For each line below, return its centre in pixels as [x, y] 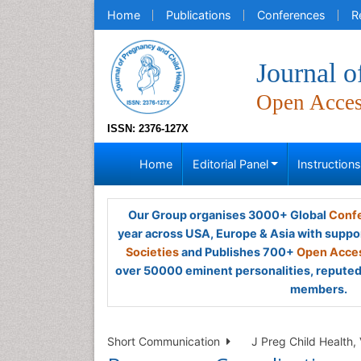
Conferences [291, 15]
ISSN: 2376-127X [148, 129]
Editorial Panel [230, 164]
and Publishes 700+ [238, 252]
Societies [152, 252]
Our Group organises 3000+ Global [228, 215]
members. [318, 289]
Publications [199, 15]
